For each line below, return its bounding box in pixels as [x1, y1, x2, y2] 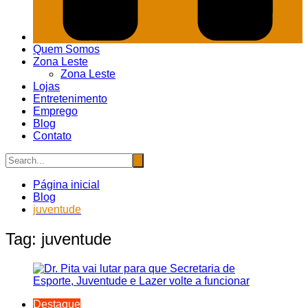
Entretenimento [33, 93, 107, 105]
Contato [33, 130, 71, 142]
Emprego [33, 105, 78, 118]
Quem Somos [33, 43, 100, 56]
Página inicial [33, 179, 100, 191]
